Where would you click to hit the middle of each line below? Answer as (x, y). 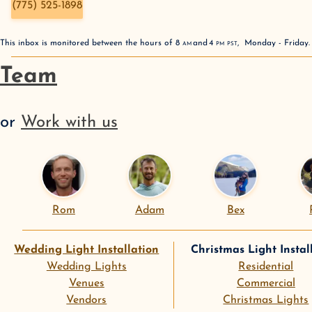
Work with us (69, 122)
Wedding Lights (86, 266)
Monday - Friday (276, 43)
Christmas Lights (266, 300)
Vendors (87, 300)
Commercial (266, 283)
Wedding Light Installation (87, 250)
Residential (266, 266)
